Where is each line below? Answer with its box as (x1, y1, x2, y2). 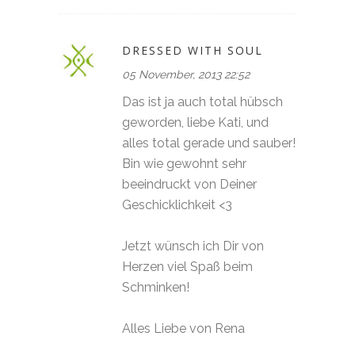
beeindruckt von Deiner (122, 176, 257, 192)
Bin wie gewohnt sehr (122, 155, 246, 171)
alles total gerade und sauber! (122, 135, 296, 151)
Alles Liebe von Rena (122, 320, 245, 336)
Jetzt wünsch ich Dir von (122, 238, 264, 254)
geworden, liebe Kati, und (122, 114, 269, 130)
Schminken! (122, 279, 189, 295)
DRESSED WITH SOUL (122, 42, 263, 58)
